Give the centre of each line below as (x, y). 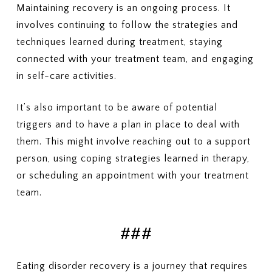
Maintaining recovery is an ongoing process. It (123, 8)
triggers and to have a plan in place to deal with (128, 124)
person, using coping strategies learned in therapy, (133, 158)
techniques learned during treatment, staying (119, 42)
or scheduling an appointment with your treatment (132, 175)
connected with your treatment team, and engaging (135, 59)
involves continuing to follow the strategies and (127, 25)
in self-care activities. (66, 76)
